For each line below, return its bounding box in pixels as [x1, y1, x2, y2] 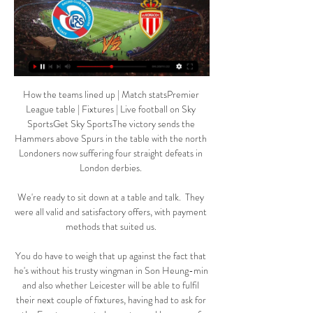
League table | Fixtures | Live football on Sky [26, 102, 196, 117]
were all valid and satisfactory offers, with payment [15, 205, 207, 219]
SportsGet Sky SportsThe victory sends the [27, 117, 195, 131]
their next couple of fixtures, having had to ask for [15, 293, 206, 307]
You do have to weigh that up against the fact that [15, 249, 206, 263]
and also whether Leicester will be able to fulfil [22, 278, 199, 293]
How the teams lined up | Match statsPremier [22, 87, 199, 102]
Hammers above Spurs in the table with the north [15, 131, 207, 146]
